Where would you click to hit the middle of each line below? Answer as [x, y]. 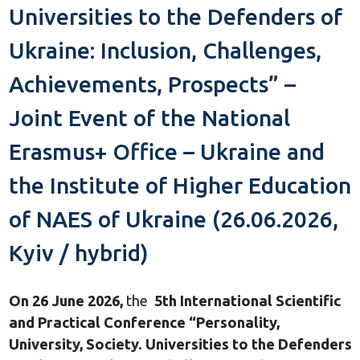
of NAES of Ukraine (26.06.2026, [173, 219]
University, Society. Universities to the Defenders [180, 344]
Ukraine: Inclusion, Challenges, [165, 51]
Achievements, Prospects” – [152, 84]
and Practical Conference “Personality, [144, 323]
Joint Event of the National [149, 118]
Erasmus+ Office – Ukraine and [166, 152]
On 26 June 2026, [65, 301]
